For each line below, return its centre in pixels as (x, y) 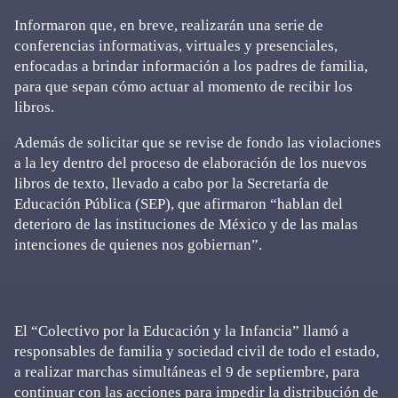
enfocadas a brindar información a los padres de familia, (191, 66)
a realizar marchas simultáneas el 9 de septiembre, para (187, 371)
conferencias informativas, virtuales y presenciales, (176, 45)
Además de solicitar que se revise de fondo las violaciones (198, 142)
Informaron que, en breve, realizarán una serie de (169, 25)
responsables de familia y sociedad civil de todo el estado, (197, 351)
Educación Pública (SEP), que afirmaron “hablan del (179, 203)
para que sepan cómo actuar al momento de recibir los (183, 86)
